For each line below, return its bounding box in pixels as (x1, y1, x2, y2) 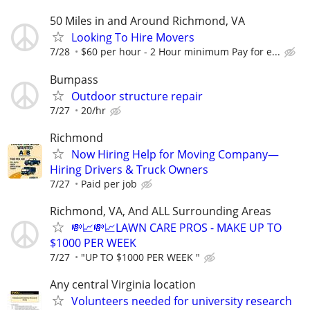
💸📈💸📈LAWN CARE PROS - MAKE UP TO (71, 219, 282, 235)
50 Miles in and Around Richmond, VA (50, 13, 245, 29)
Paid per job (81, 176, 137, 190)
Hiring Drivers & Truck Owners (50, 161, 208, 177)
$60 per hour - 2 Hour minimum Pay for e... (81, 45, 280, 59)
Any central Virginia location (50, 277, 196, 293)
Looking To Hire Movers (71, 30, 194, 46)
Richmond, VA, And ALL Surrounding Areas (50, 203, 271, 219)
